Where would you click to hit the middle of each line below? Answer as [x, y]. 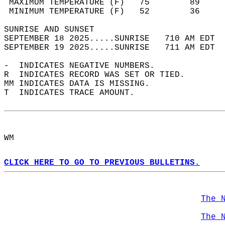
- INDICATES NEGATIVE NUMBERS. [84, 66]
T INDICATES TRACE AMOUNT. [74, 93]
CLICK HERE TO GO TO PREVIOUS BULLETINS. [102, 163]
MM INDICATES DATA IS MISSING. [82, 84]
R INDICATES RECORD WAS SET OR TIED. [99, 75]
